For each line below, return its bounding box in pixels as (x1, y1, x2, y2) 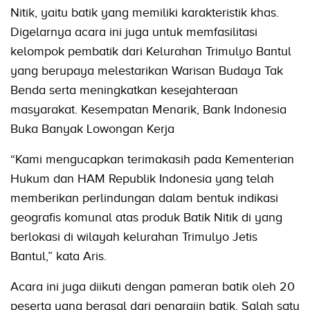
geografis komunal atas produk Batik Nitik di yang (10, 210, 282, 225)
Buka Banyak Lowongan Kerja (10, 122, 174, 136)
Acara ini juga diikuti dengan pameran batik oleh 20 (10, 280, 295, 294)
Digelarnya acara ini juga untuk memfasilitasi (10, 25, 257, 39)
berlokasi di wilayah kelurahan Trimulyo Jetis (10, 230, 257, 244)
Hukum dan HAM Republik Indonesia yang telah (10, 172, 274, 186)
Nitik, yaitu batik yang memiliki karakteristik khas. (10, 6, 279, 20)
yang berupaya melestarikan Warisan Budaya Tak (10, 64, 283, 78)
